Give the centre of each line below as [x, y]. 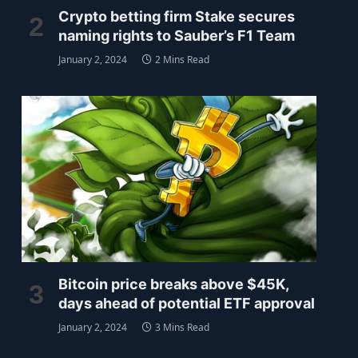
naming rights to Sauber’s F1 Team [176, 36]
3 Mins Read [182, 328]
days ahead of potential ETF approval [186, 304]
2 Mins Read [182, 60]
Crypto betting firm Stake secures [176, 17]
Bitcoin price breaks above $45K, [173, 284]
